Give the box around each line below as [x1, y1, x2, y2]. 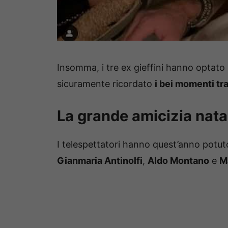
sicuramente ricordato [57, 78, 155, 90]
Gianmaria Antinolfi [57, 155, 142, 166]
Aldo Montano [148, 155, 209, 166]
